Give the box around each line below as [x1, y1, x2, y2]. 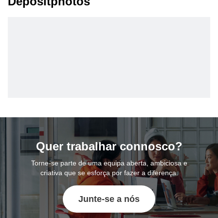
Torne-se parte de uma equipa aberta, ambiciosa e [31, 159, 187, 167]
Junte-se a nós [78, 194, 140, 204]
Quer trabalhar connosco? [36, 140, 182, 153]
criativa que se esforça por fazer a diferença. [40, 169, 178, 177]
